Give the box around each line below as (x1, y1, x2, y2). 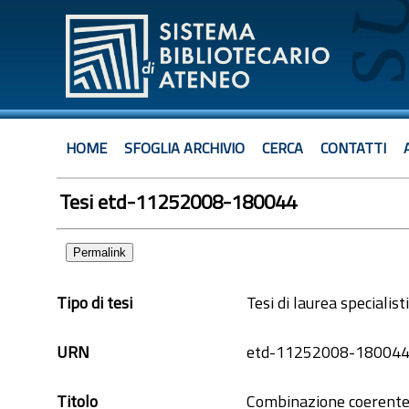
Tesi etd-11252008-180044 (59, 186, 297, 217)
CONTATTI (320, 137, 386, 159)
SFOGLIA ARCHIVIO (124, 137, 245, 159)
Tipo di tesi (57, 290, 132, 315)
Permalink (73, 246, 126, 259)
